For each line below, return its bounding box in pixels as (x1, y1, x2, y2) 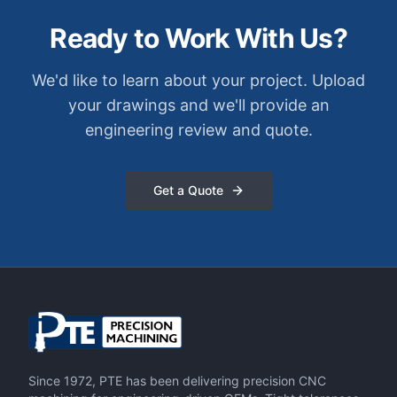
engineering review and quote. (84, 121, 313, 139)
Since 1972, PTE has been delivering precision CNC (28, 373, 326, 388)
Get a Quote (152, 183, 223, 198)
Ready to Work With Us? (50, 22, 347, 54)
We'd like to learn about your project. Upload (32, 71, 365, 90)
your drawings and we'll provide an (67, 96, 330, 114)
